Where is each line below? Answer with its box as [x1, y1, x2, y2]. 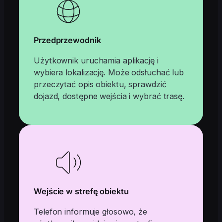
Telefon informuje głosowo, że [34, 206, 148, 217]
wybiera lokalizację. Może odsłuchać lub [34, 67, 184, 77]
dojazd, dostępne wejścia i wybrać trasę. [34, 91, 184, 101]
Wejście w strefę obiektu [34, 186, 129, 197]
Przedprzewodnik [34, 35, 101, 46]
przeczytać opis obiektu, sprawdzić [34, 79, 166, 89]
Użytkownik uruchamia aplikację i [34, 55, 159, 65]
